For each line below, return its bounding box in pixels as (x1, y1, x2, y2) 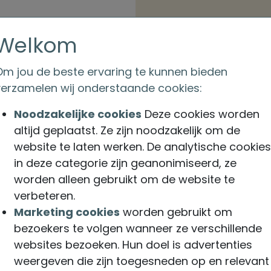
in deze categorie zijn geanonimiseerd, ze (14, 155, 237, 171)
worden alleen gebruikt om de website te (14, 172, 235, 187)
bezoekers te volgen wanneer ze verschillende (14, 221, 262, 236)
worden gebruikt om (120, 204, 232, 220)
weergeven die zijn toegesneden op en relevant (14, 253, 269, 269)
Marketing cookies (14, 204, 120, 220)
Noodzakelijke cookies (14, 106, 142, 122)
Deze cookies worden (142, 106, 260, 122)
